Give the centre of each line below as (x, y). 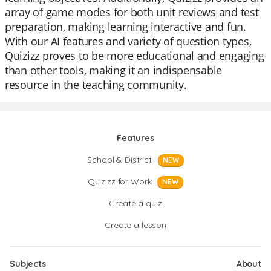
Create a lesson (135, 225)
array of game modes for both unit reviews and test (132, 12)
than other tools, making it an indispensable (114, 70)
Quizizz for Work (119, 181)
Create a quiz (135, 203)
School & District (119, 160)
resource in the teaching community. (96, 85)
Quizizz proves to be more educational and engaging (135, 56)
